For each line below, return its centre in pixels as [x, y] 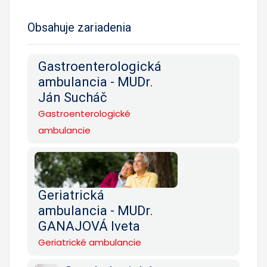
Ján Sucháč [73, 97]
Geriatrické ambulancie [90, 242]
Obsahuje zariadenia [79, 27]
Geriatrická [71, 195]
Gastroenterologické [84, 113]
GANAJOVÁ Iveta [89, 226]
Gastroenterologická [100, 66]
